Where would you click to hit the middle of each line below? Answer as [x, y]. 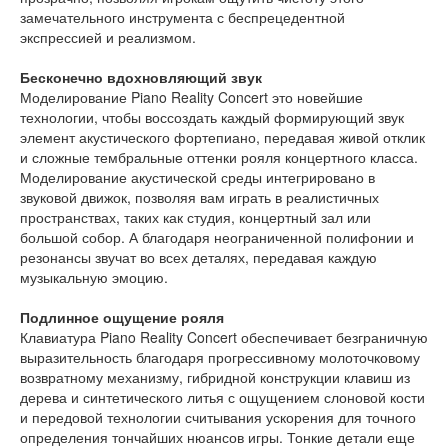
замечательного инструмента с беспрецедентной [182, 17]
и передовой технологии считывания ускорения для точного [218, 417]
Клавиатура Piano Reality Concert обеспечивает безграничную [224, 337]
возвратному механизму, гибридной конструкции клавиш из [215, 377]
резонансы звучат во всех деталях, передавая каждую [198, 257]
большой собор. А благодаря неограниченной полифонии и [217, 237]
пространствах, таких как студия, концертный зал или [195, 217]
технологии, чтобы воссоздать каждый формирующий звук [212, 117]
